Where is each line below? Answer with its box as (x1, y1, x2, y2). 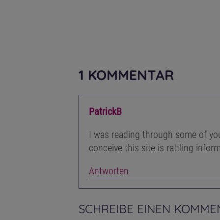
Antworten (89, 165, 129, 177)
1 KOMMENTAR (79, 66, 174, 83)
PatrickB (89, 106, 122, 118)
